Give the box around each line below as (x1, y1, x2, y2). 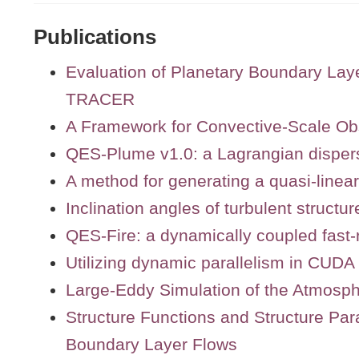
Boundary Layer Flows (66, 334, 237, 353)
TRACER (66, 89, 135, 108)
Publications (34, 25, 156, 50)
